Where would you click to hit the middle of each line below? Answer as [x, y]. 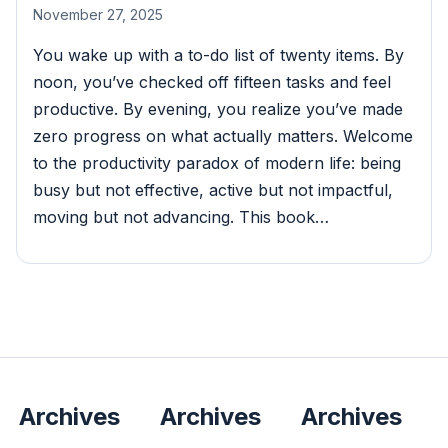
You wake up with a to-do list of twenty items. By [218, 55]
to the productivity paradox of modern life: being [217, 163]
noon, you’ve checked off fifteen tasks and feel [212, 82]
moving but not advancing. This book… [181, 217]
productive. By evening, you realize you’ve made [218, 109]
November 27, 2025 [98, 15]
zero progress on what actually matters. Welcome [223, 136]
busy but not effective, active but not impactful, [213, 190]
